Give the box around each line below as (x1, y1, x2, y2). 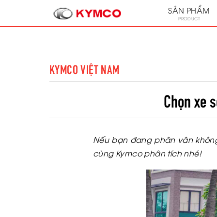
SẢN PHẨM (168, 5, 210, 15)
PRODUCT (178, 15, 200, 21)
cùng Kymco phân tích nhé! (93, 148, 201, 158)
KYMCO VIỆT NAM (49, 60, 120, 77)
